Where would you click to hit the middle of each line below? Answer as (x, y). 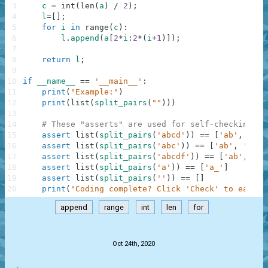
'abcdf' (173, 157)
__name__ (56, 81)
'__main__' (118, 81)
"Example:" (95, 92)
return (56, 60)
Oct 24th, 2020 (134, 244)
